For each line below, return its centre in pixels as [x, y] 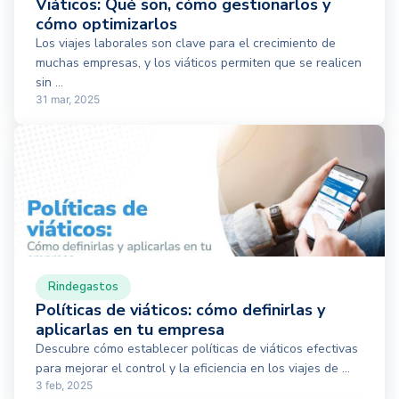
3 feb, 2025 [64, 385]
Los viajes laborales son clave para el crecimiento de [186, 43]
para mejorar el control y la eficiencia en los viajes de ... [193, 368]
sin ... [49, 82]
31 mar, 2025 [68, 99]
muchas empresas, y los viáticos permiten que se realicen [199, 62]
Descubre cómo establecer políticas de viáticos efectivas [197, 348]
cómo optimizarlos [106, 24]
